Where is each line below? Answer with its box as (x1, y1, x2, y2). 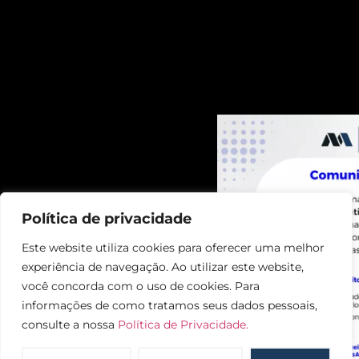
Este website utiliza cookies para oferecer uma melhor (22, 240, 325, 255)
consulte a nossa (22, 317, 118, 332)
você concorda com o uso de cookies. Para (22, 279, 260, 293)
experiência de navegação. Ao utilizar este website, (22, 260, 304, 274)
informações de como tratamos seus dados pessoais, (22, 298, 317, 313)
